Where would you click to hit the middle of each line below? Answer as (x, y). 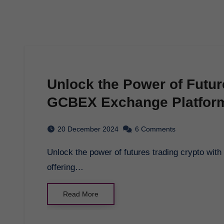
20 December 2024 (88, 129)
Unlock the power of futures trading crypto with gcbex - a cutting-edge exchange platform (50, 152)
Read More (81, 194)
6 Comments (155, 129)
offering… (65, 167)
